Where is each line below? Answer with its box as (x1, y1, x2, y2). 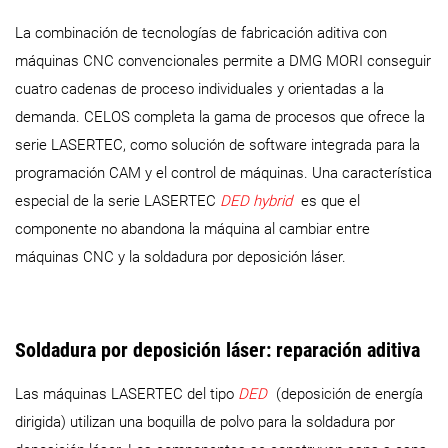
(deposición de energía (275, 385, 423, 404)
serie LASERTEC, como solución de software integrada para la (15, 135, 420, 154)
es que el (296, 191, 360, 210)
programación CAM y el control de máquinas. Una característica (15, 163, 432, 182)
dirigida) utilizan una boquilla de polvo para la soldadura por (15, 413, 395, 432)
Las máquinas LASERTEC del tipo (15, 385, 238, 404)
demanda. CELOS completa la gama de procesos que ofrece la (15, 107, 425, 126)
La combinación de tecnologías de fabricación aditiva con (15, 23, 387, 42)
